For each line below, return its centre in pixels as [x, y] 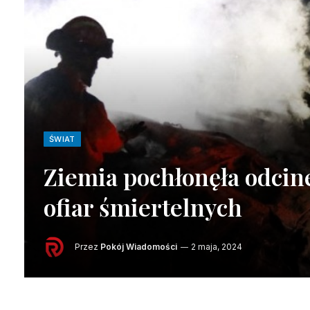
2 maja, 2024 [217, 246]
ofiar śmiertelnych [143, 207]
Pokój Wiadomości [139, 246]
